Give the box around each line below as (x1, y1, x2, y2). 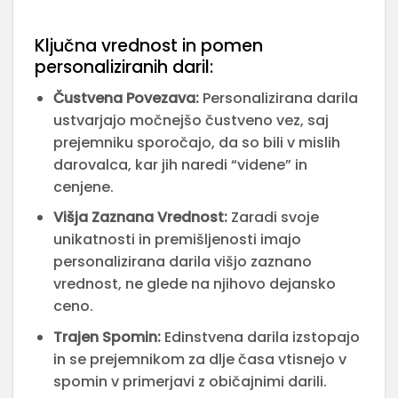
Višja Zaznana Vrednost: (52, 207, 227, 228)
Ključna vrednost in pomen (35, 33, 263, 58)
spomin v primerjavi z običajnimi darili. (52, 370, 327, 392)
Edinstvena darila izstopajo (160, 326, 360, 347)
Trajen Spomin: (52, 326, 161, 347)
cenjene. (52, 176, 114, 197)
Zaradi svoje (227, 207, 319, 228)
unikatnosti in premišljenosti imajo (52, 229, 301, 251)
